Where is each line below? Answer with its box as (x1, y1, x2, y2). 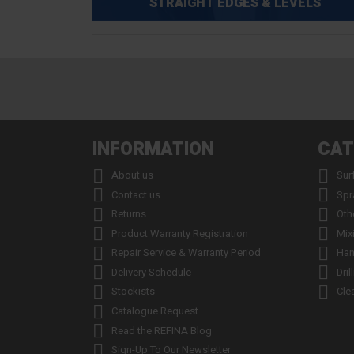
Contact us (111, 186, 160, 202)
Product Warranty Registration (111, 225, 248, 241)
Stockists (111, 284, 155, 299)
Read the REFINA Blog (111, 322, 212, 338)
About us (111, 168, 153, 183)
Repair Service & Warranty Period (111, 245, 261, 261)
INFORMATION (92, 136, 214, 163)
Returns (111, 206, 146, 222)
